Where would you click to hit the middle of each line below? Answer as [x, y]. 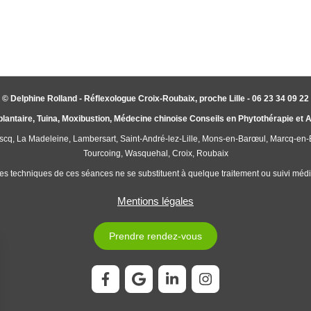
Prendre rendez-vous [155, 236]
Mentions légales [155, 201]
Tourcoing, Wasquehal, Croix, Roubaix [155, 153]
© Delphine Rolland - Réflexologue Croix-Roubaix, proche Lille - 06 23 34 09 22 [155, 99]
